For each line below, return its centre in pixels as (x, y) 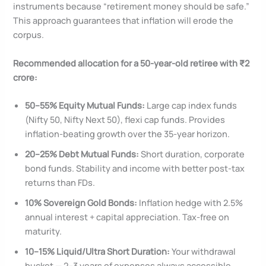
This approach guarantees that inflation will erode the (123, 20)
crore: (26, 77)
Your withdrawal (203, 251)
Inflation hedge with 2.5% (190, 202)
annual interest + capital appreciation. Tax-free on (127, 216)
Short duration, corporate (192, 153)
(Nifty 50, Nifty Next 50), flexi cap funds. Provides (125, 119)
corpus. (29, 35)
